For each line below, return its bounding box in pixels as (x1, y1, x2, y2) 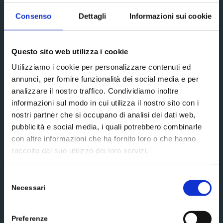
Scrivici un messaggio (16, 102, 110, 114)
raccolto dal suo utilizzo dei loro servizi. (11, 146, 149, 155)
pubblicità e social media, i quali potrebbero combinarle (11, 122, 202, 131)
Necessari (11, 184, 45, 192)
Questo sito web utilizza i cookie (11, 47, 128, 56)
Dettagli (79, 11, 106, 20)
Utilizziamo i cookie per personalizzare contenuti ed (11, 62, 191, 71)
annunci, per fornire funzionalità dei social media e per (11, 74, 199, 83)
